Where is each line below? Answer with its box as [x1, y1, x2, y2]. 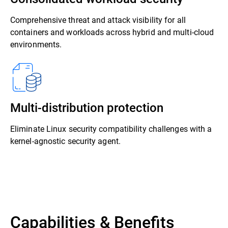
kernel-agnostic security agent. [10, 135, 121, 146]
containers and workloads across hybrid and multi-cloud [10, 26, 214, 37]
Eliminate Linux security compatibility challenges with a [10, 123, 212, 134]
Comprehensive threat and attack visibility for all [10, 14, 186, 25]
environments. [10, 39, 62, 49]
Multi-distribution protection [10, 99, 163, 116]
